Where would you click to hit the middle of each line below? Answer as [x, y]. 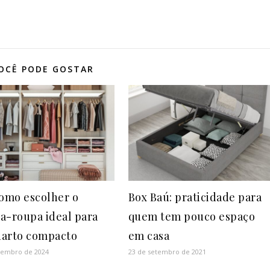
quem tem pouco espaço [192, 217]
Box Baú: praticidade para [195, 197]
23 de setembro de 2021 [167, 252]
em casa [149, 236]
